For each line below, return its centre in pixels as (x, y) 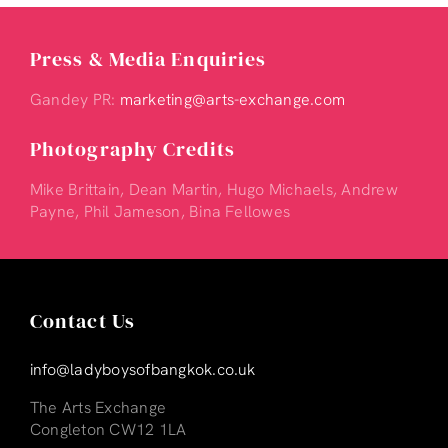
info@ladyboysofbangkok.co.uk (142, 370)
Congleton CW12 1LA (108, 430)
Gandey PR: (74, 100)
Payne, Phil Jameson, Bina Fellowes (160, 212)
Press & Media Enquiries (148, 59)
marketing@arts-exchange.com (232, 100)
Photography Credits (132, 149)
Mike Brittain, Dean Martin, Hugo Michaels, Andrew (213, 190)
